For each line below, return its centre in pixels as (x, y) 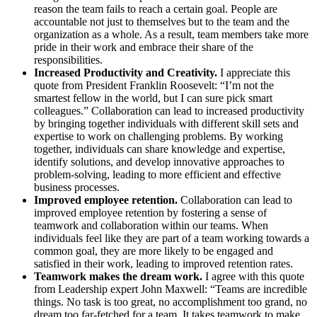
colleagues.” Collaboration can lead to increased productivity (169, 111)
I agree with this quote (253, 277)
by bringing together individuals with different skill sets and (166, 124)
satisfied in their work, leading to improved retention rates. (163, 264)
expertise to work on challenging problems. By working (158, 137)
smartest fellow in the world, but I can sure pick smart (153, 98)
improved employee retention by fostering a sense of (150, 213)
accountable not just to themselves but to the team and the (162, 22)
